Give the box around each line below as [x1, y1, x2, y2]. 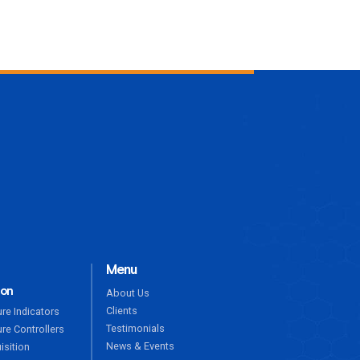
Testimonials [105, 322, 165, 334]
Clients [105, 305, 137, 317]
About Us [105, 287, 149, 299]
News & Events [105, 340, 174, 352]
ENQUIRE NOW [157, 147, 238, 158]
